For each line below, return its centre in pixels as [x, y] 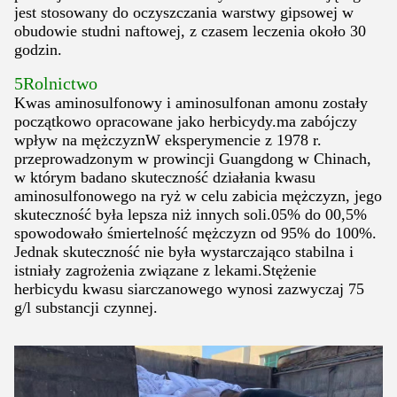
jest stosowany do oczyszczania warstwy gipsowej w [184, 13]
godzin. [38, 50]
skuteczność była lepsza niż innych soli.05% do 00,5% [191, 215]
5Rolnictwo [56, 84]
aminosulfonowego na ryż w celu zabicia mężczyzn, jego [198, 196]
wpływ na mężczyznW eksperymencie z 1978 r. [168, 140]
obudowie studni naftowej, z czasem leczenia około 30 [190, 31]
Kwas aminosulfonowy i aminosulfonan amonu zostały [191, 103]
